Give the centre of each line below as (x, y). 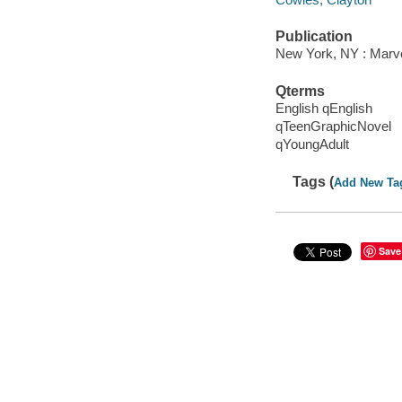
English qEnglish (323, 109)
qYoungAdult (312, 144)
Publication (314, 36)
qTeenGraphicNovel (333, 127)
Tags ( (314, 181)
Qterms (300, 91)
